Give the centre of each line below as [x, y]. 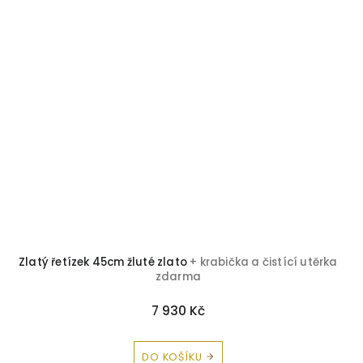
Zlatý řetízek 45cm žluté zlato [105, 263]
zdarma [178, 277]
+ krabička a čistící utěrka [264, 263]
